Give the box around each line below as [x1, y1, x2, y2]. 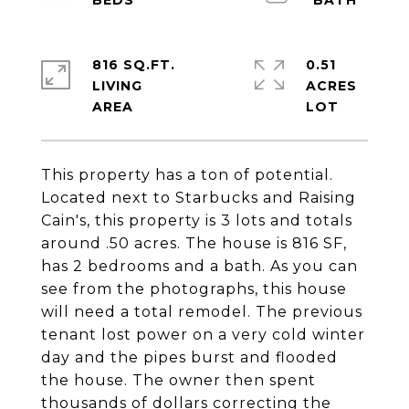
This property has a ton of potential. [41, 166, 333, 184]
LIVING [92, 78, 142, 94]
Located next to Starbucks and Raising [41, 189, 356, 206]
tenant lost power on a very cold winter [41, 326, 365, 343]
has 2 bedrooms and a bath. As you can [41, 257, 358, 275]
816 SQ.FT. [92, 57, 175, 73]
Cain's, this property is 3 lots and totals [41, 212, 352, 229]
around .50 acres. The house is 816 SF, [41, 235, 347, 252]
